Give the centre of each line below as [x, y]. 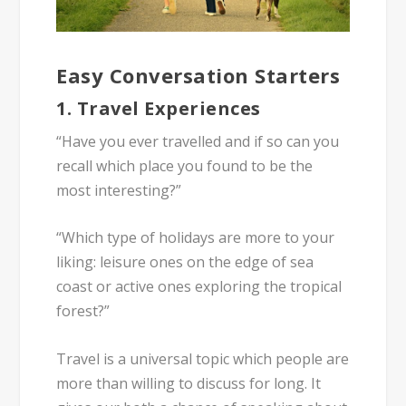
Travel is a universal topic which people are [203, 358]
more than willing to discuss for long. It [189, 383]
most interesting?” [119, 190]
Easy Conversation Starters [198, 75]
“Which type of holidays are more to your [196, 238]
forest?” [83, 311]
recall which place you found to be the [185, 165]
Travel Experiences [169, 108]
